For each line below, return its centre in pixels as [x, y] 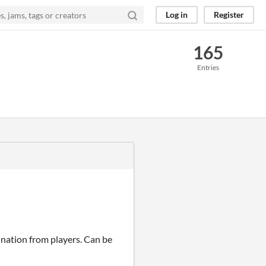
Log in [177, 15]
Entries [208, 67]
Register [229, 15]
